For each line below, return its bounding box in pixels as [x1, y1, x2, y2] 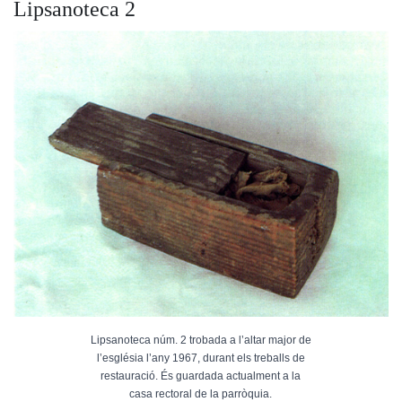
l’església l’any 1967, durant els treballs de [96, 351, 305, 364]
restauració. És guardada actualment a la [100, 369, 301, 382]
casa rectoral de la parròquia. [129, 387, 273, 400]
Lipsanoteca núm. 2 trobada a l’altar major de [90, 333, 311, 346]
